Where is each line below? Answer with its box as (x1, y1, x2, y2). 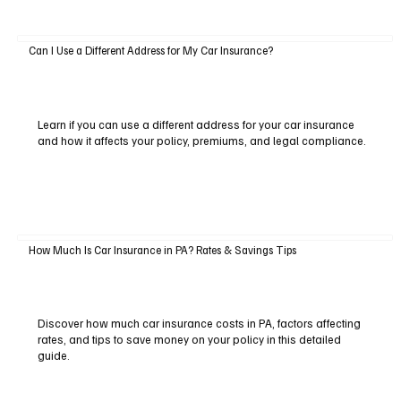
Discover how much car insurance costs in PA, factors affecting (37, 316, 361, 331)
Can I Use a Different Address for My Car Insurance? (28, 43, 273, 58)
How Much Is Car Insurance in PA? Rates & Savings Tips (28, 242, 296, 257)
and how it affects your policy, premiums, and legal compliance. (37, 133, 366, 149)
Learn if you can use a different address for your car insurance (37, 117, 354, 132)
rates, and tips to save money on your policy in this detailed (37, 332, 341, 347)
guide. (37, 348, 70, 363)
